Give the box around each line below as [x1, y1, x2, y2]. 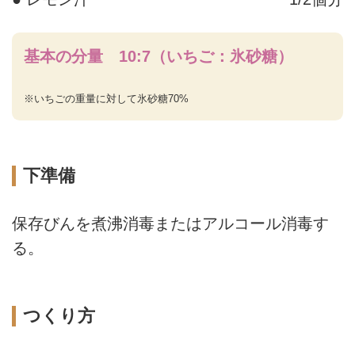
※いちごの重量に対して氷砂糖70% [23, 92, 189, 105]
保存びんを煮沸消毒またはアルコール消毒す [12, 214, 329, 232]
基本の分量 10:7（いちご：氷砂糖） [23, 47, 293, 65]
